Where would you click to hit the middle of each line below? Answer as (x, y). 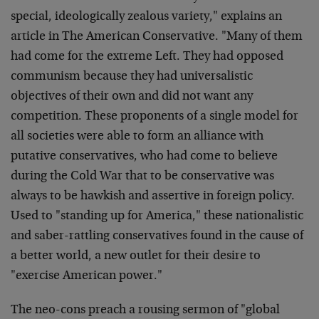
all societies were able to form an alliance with (137, 137)
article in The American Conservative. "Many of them (157, 37)
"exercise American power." (87, 276)
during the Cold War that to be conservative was (142, 177)
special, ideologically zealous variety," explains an (146, 17)
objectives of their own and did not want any (132, 97)
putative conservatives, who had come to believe (144, 157)
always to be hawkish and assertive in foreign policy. (153, 197)
